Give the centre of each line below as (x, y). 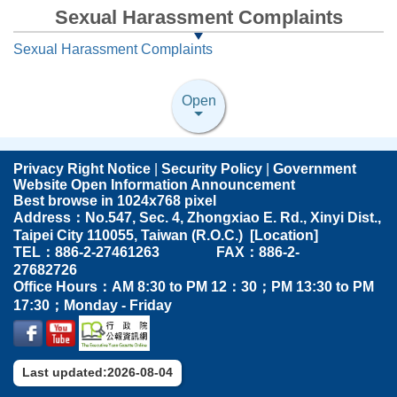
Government (315, 168)
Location (284, 235)
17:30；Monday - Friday (93, 305)
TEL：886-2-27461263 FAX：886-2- (156, 252)
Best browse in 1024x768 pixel (117, 200)
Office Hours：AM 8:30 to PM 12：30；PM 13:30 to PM (194, 286)
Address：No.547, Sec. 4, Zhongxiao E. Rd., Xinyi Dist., (197, 217)
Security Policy (212, 168)
